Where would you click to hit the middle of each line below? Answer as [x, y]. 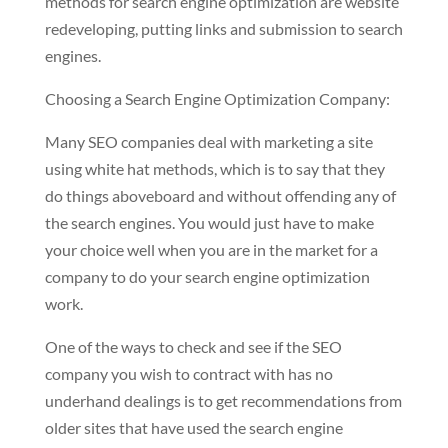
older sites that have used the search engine [193, 427]
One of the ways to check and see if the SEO [193, 346]
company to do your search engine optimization [207, 276]
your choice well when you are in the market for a [211, 249]
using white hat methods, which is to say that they [214, 168]
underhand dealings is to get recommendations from [223, 400]
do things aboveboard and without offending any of [220, 195]
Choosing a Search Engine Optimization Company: [217, 98]
